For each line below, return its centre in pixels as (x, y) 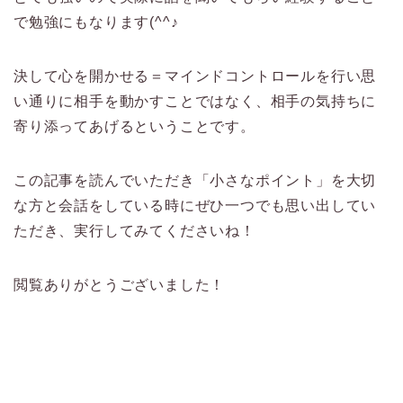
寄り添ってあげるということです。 (134, 127)
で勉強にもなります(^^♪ (96, 22)
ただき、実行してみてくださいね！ (134, 231)
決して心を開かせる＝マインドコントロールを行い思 (195, 76)
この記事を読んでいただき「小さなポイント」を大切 (195, 181)
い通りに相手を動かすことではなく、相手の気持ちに (195, 102)
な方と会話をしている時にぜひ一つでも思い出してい (195, 206)
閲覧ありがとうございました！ (120, 285)
